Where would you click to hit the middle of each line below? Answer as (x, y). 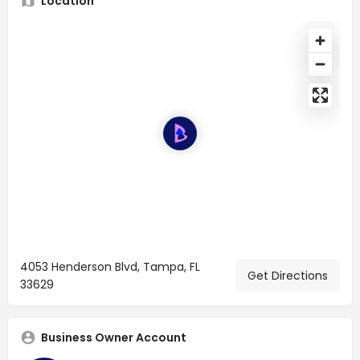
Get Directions (288, 275)
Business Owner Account (114, 337)
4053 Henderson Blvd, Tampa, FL (110, 266)
